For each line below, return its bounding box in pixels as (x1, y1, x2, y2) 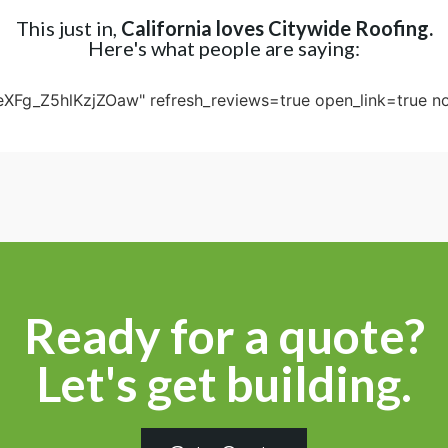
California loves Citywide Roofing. (120, 15, 433, 40)
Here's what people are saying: (88, 35, 360, 60)
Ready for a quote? (23, 306, 425, 364)
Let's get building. (36, 354, 412, 412)
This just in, (15, 15, 121, 40)
